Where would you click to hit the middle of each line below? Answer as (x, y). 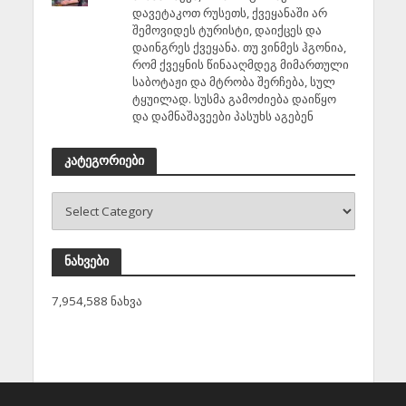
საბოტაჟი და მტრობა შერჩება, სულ (233, 82)
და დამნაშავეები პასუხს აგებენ (222, 116)
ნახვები (86, 261)
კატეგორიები (104, 160)
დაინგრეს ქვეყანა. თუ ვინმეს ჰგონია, (239, 48)
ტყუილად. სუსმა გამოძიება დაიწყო (234, 99)
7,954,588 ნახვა (97, 301)
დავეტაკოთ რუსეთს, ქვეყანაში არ (229, 13)
